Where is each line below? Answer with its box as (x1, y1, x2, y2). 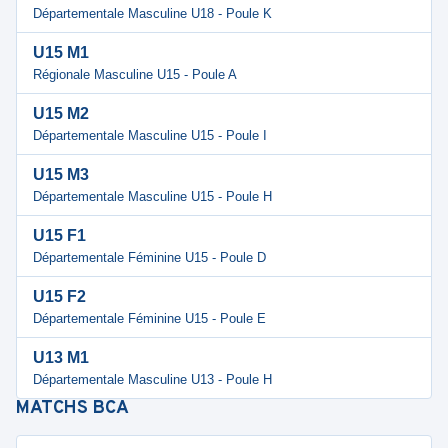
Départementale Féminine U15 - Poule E (33, 311, 266, 326)
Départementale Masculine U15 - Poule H (33, 189, 272, 204)
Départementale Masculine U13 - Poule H (33, 372, 272, 387)
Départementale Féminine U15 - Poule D (33, 250, 266, 265)
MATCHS (16, 397, 93, 420)
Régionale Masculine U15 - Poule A (33, 67, 237, 82)
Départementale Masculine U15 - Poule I (33, 128, 267, 143)
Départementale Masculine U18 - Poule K (33, 6, 272, 21)
